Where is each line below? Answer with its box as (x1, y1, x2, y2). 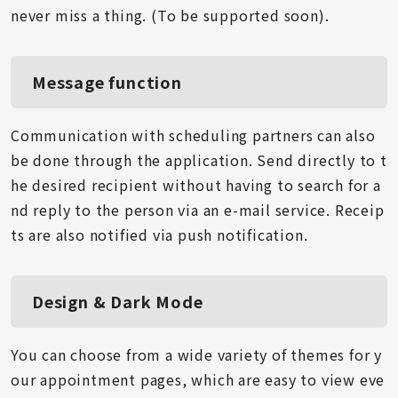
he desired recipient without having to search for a (11, 174, 381, 195)
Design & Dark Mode (32, 290, 203, 313)
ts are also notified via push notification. (11, 224, 308, 245)
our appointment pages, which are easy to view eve (11, 369, 386, 390)
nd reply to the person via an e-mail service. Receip (11, 199, 385, 220)
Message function (32, 70, 182, 93)
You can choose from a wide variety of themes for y (11, 344, 382, 365)
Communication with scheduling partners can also (11, 124, 376, 146)
